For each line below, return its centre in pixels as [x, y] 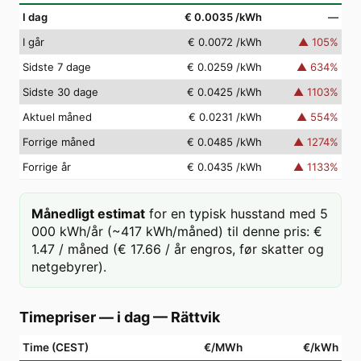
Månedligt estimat [88, 214]
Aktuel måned [57, 117]
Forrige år [47, 167]
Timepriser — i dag [85, 317]
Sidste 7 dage [57, 67]
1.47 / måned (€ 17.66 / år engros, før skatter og [178, 249]
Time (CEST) [56, 347]
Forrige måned [59, 142]
